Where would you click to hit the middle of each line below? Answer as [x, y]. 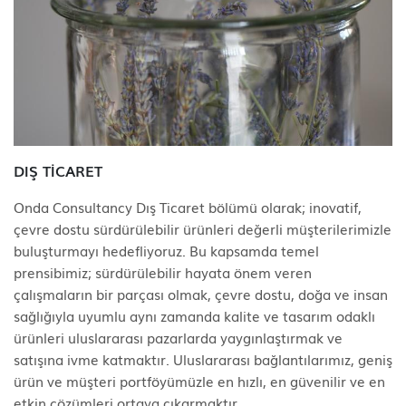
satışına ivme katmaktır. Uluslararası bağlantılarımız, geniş [203, 359]
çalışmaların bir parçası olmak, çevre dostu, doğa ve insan [201, 294]
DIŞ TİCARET [58, 170]
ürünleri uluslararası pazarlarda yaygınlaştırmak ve [178, 337]
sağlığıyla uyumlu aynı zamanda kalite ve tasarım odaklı [194, 315]
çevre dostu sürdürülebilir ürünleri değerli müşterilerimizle [203, 228]
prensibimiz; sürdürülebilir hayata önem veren [163, 272]
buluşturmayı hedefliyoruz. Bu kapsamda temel [166, 250]
